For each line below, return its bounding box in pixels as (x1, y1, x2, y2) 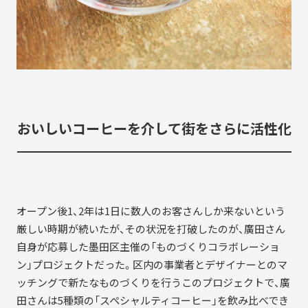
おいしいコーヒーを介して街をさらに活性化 (16, 118, 291, 139)
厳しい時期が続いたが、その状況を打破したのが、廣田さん (16, 221, 285, 236)
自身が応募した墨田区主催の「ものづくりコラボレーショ (16, 239, 280, 254)
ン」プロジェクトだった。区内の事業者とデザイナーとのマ (16, 256, 287, 272)
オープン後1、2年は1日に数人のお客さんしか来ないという (16, 203, 285, 219)
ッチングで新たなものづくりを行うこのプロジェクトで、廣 (16, 274, 290, 290)
